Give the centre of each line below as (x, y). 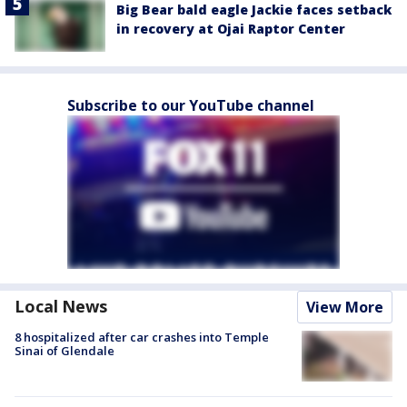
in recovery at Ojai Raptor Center (231, 29)
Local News (61, 306)
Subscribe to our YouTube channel (191, 105)
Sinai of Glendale (65, 350)
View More (345, 307)
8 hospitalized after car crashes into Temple (142, 337)
